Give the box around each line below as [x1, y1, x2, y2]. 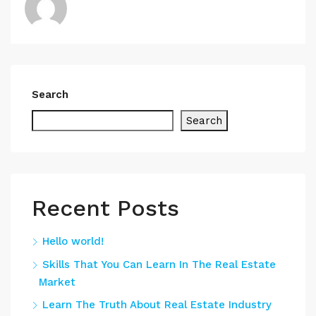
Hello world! [42, 235, 104, 248]
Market [39, 276, 75, 288]
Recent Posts [32, 195, 179, 221]
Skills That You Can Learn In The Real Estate [42, 258, 276, 271]
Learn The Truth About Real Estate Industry [42, 298, 272, 311]
